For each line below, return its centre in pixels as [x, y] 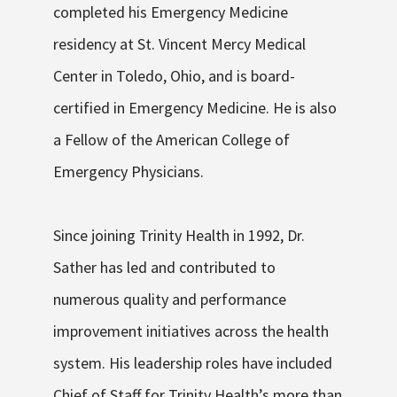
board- [273, 76]
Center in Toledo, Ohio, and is [152, 76]
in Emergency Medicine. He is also [223, 108]
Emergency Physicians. [128, 172]
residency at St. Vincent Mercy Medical [179, 44]
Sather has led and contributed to [164, 268]
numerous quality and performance [170, 300]
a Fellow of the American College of [171, 140]
